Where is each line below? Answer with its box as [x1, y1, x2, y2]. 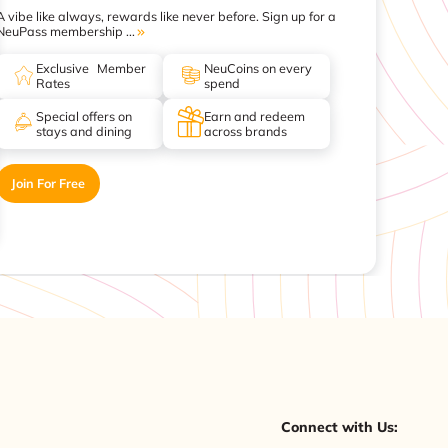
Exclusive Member [36, 60, 147, 77]
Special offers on [36, 107, 133, 124]
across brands [203, 122, 287, 139]
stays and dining [36, 122, 133, 139]
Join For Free [11, 174, 85, 191]
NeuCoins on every [203, 60, 312, 77]
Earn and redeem [203, 107, 305, 124]
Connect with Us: [280, 418, 398, 437]
